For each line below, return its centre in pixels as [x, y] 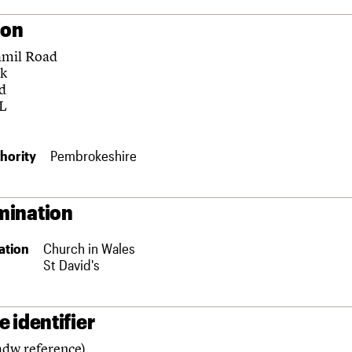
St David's [71, 264]
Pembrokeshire [93, 155]
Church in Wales [89, 248]
